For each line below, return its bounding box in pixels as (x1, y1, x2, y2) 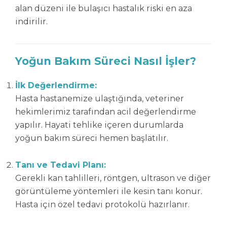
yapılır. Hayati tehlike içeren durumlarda (15, 120, 183, 130)
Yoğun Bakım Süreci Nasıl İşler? (15, 55, 196, 67)
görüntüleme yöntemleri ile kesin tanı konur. (15, 186, 202, 196)
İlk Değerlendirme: (15, 81, 97, 90)
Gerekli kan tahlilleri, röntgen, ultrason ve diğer (15, 173, 211, 183)
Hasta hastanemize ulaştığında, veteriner (15, 94, 184, 103)
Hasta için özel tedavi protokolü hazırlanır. (15, 200, 190, 209)
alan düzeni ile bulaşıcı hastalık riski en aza (15, 4, 192, 13)
